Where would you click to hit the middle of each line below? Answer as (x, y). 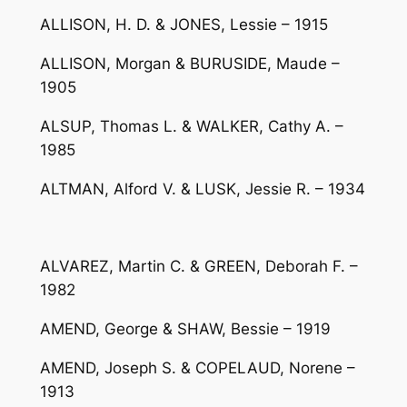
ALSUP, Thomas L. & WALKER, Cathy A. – (191, 127)
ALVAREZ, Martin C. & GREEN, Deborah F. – (199, 267)
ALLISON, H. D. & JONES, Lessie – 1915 (184, 25)
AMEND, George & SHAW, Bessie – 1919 (185, 329)
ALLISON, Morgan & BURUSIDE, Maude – (189, 64)
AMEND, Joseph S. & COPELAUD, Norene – (197, 368)
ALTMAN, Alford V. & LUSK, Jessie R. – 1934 (202, 189)
